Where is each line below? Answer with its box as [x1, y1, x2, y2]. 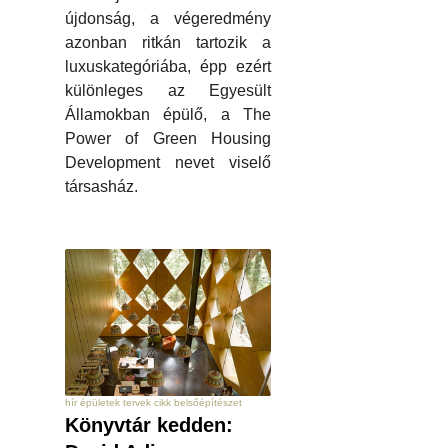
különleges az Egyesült [65, 82, 271, 100]
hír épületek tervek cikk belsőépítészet [65, 397, 242, 409]
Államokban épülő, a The [65, 106, 271, 124]
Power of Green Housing [65, 130, 271, 148]
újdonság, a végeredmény [65, 10, 271, 28]
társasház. [65, 178, 138, 196]
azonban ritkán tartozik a [65, 34, 271, 52]
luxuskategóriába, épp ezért [65, 58, 271, 76]
